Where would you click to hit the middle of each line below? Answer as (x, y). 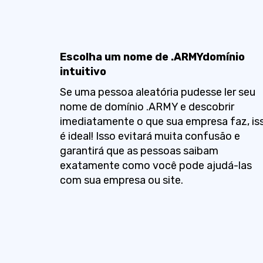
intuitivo (83, 72)
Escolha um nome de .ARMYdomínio (152, 57)
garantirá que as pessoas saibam (139, 151)
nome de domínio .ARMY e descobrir (147, 107)
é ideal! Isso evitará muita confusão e (150, 136)
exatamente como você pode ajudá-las (156, 166)
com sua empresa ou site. (122, 180)
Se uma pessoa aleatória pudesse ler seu (158, 92)
